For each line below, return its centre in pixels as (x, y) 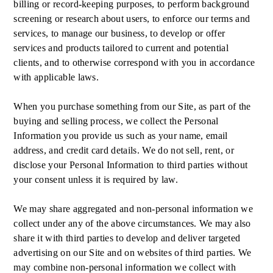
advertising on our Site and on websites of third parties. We (133, 253)
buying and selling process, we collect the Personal (116, 121)
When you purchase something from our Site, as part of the (132, 106)
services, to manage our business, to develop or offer (119, 33)
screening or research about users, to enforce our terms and (132, 19)
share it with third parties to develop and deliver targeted (127, 238)
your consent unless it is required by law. (97, 179)
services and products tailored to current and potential (121, 48)
